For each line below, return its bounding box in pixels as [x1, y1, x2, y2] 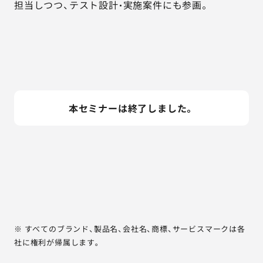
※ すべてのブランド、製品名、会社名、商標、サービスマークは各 [14, 223, 245, 234]
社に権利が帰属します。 [14, 237, 102, 248]
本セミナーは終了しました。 [68, 101, 195, 115]
